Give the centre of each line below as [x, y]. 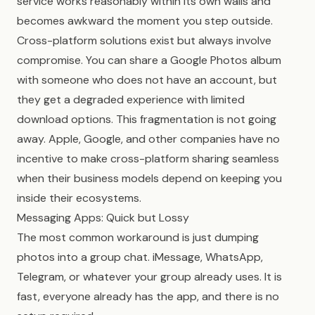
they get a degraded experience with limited [131, 99]
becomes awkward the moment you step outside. [145, 21]
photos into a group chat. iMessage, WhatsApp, [140, 257]
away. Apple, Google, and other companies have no [148, 139]
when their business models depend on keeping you [149, 178]
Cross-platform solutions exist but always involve [144, 40]
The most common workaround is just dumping [138, 237]
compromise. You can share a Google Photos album [149, 60]
